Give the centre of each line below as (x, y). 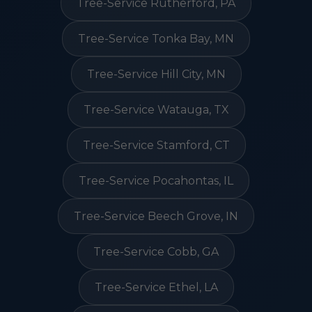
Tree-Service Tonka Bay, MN (156, 39)
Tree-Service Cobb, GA (156, 252)
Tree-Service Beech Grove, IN (156, 216)
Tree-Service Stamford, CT (156, 145)
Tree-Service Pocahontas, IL (156, 181)
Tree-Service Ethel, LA (156, 287)
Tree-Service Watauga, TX (156, 110)
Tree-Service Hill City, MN (156, 74)
